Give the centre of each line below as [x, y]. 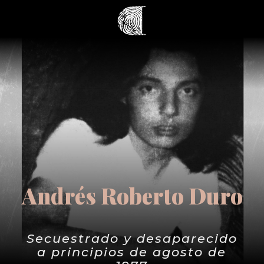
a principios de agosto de [132, 252]
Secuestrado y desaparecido [132, 238]
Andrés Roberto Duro [132, 195]
